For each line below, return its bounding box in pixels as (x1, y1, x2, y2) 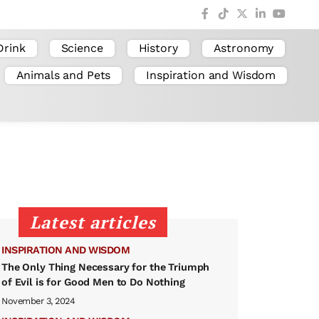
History (138, 41, 178, 55)
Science (61, 41, 103, 55)
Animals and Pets (16, 68, 111, 82)
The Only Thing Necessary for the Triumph (1, 261, 210, 273)
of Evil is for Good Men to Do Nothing (1, 276, 185, 288)
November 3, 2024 (1, 295, 75, 306)
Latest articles (30, 210, 156, 234)
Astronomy (213, 41, 274, 55)
